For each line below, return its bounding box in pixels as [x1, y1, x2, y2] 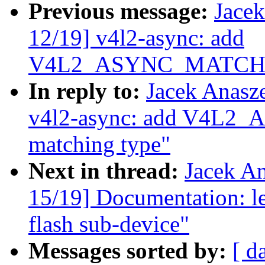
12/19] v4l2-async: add [28, 25, 244, 51]
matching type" [28, 131, 170, 157]
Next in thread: [28, 158, 185, 184]
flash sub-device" [28, 211, 189, 237]
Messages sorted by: [28, 238, 232, 264]
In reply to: [28, 78, 146, 104]
